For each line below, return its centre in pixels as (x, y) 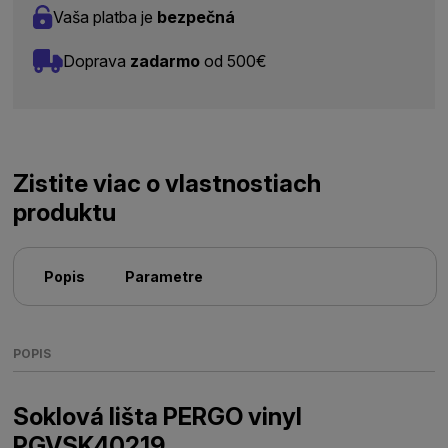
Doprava (97, 61)
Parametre (164, 276)
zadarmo (165, 61)
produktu (65, 212)
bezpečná (196, 17)
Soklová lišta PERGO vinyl (158, 416)
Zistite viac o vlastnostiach (167, 183)
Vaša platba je (105, 17)
